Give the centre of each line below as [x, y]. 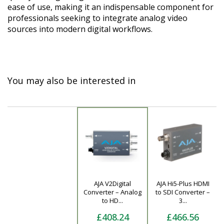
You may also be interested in [71, 80]
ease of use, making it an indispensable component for [110, 7]
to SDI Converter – [183, 192]
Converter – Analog [112, 192]
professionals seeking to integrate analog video [97, 18]
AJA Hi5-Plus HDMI [183, 183]
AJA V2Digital [112, 183]
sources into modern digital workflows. [80, 29]
